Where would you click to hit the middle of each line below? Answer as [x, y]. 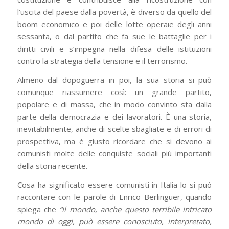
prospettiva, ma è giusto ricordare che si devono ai [114, 141]
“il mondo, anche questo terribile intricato [136, 209]
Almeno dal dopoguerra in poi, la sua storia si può [114, 80]
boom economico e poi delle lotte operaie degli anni [114, 24]
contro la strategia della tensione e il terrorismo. [102, 61]
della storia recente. [52, 166]
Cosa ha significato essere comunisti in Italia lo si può [114, 184]
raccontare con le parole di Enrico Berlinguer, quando [114, 197]
